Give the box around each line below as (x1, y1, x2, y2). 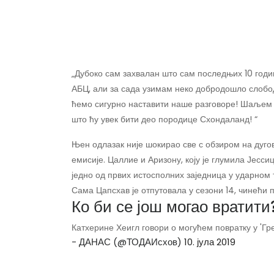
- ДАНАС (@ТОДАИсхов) (72, 235, 184, 249)
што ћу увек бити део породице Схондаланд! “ (72, 113, 257, 126)
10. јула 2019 (184, 235, 235, 249)
